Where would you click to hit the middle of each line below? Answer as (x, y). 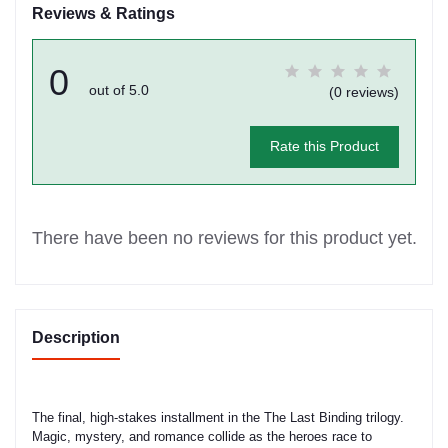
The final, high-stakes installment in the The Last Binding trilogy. (218, 417)
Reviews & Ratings (103, 13)
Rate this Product (324, 146)
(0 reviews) (364, 91)
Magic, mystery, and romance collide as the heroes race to (202, 436)
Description (76, 337)
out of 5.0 (119, 89)
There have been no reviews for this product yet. (224, 237)
